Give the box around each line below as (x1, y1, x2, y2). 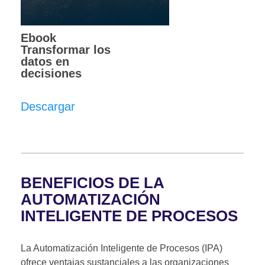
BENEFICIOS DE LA (21, 173, 164, 192)
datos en (21, 54, 69, 68)
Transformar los (21, 43, 111, 56)
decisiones (21, 66, 82, 80)
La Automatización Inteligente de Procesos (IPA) (21, 243, 222, 253)
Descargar (21, 99, 75, 113)
